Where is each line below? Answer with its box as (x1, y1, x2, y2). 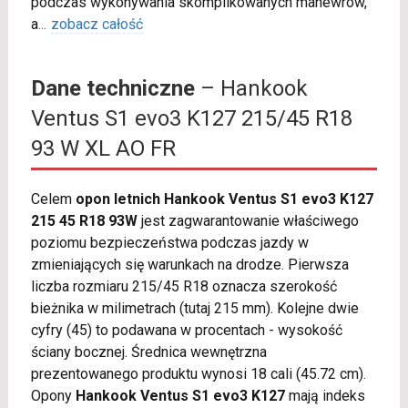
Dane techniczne (30, 76, 195, 102)
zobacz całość (50, 15, 143, 34)
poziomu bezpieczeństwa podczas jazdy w (30, 234, 309, 252)
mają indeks (284, 387, 365, 405)
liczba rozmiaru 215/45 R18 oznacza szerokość (30, 278, 337, 296)
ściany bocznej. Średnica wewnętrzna (30, 343, 267, 362)
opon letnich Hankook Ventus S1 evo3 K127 (75, 190, 373, 209)
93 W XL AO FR (30, 136, 176, 162)
